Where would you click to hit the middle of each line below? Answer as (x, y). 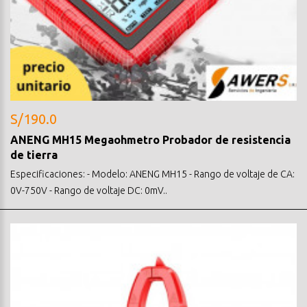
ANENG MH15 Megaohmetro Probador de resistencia (150, 139)
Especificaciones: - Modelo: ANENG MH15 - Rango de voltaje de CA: (152, 174)
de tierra (34, 155)
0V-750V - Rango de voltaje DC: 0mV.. (89, 190)
